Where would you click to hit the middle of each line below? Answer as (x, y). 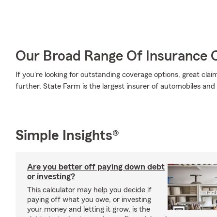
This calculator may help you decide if (89, 190)
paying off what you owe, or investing (89, 200)
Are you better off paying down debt (96, 167)
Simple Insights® (67, 136)
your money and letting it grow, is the (89, 209)
